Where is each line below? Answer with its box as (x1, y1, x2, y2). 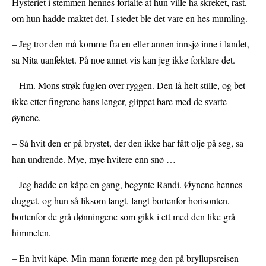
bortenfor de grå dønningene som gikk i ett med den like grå (12, 210, 235, 223)
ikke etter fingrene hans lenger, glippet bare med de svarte (12, 94, 227, 107)
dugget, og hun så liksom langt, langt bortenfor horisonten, (12, 194, 230, 207)
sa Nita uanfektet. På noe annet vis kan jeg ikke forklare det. (12, 53, 235, 66)
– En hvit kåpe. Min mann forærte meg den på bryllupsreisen (12, 251, 239, 264)
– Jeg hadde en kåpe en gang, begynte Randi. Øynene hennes (12, 178, 242, 191)
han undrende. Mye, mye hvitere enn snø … (12, 152, 176, 165)
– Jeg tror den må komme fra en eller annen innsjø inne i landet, (12, 37, 249, 50)
